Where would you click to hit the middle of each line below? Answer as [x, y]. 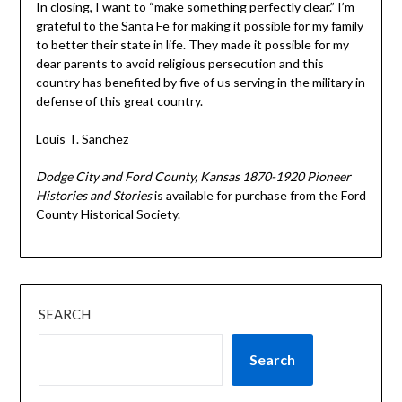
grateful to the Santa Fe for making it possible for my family [199, 25]
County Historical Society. [108, 214]
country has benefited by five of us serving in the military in [200, 82]
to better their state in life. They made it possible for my [192, 44]
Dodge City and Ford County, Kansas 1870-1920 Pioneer [193, 176]
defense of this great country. [119, 100]
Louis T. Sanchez [82, 138]
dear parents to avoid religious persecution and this [179, 63]
